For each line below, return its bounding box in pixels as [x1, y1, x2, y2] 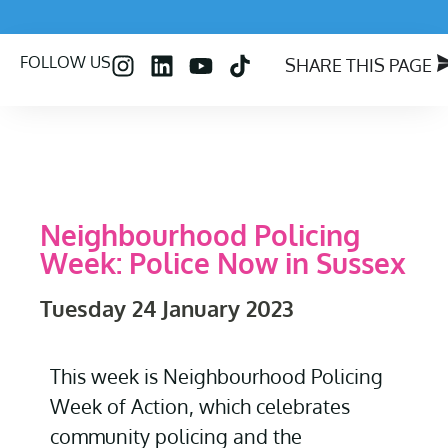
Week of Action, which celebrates [50, 393, 350, 420]
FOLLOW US [20, 52, 111, 73]
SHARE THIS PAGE [285, 54, 433, 77]
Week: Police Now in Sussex [40, 245, 406, 282]
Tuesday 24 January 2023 [40, 294, 294, 323]
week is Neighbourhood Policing [86, 363, 383, 390]
